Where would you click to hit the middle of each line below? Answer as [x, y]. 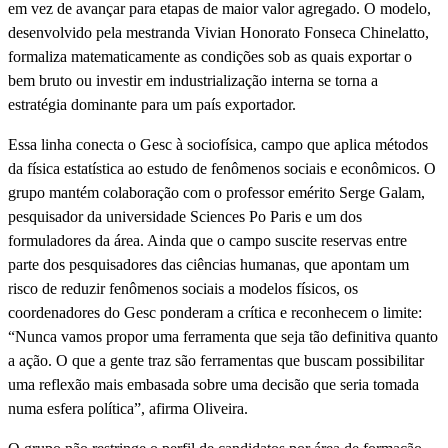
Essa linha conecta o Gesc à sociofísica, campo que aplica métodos [218, 144]
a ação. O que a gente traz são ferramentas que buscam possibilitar [216, 360]
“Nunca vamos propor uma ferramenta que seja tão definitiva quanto [223, 336]
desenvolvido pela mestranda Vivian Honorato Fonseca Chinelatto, [218, 32]
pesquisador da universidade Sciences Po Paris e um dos [185, 216]
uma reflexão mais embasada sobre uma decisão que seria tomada [213, 384]
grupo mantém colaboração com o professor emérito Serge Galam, [216, 192]
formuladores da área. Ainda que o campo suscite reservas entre [207, 240]
